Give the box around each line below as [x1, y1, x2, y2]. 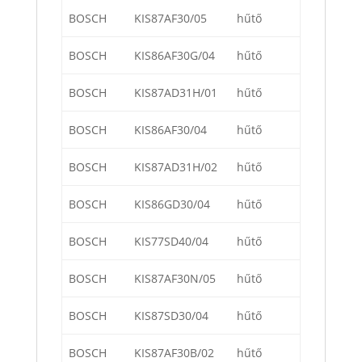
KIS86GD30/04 [134, 196, 210, 213]
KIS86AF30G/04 [134, 48, 215, 64]
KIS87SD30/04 [134, 308, 208, 324]
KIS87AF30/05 [134, 11, 207, 27]
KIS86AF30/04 [134, 122, 207, 138]
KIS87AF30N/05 [134, 271, 216, 287]
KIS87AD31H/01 [134, 85, 217, 101]
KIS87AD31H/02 [134, 159, 217, 175]
